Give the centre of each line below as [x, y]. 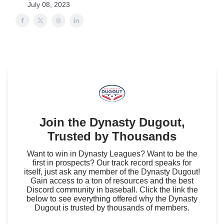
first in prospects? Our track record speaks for [112, 163]
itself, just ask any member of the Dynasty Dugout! [112, 172]
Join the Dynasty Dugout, [112, 122]
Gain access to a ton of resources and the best [112, 181]
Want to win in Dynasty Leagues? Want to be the [112, 154]
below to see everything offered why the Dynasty [112, 199]
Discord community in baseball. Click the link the [112, 190]
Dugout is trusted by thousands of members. [112, 208]
